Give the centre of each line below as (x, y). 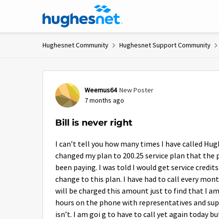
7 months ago (104, 100)
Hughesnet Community (76, 45)
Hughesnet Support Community (165, 45)
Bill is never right (94, 123)
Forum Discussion (105, 78)
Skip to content (76, 12)
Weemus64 (101, 90)
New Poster (136, 90)
